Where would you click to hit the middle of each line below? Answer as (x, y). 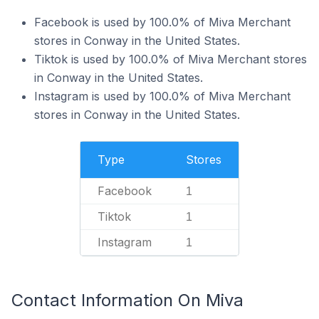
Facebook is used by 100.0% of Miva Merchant (162, 22)
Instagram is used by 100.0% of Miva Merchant (162, 96)
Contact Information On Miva (127, 300)
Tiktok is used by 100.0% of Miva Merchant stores (171, 59)
